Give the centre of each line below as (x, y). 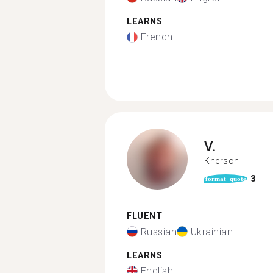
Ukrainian (211, 232)
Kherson (222, 161)
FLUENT (144, 216)
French (157, 37)
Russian (158, 232)
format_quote (226, 179)
